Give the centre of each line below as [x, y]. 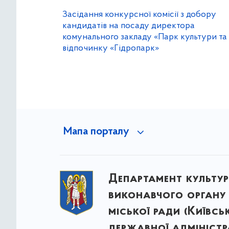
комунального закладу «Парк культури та [145, 37]
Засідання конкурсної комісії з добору [139, 15]
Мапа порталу [96, 132]
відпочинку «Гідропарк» [111, 48]
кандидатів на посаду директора [129, 26]
